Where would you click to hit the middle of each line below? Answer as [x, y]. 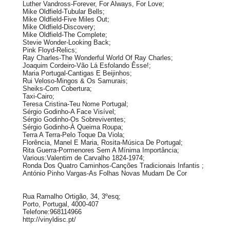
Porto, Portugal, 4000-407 [61, 204]
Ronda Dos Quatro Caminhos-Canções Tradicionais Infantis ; [113, 166]
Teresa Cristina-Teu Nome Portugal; [75, 104]
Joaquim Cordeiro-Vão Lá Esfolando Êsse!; [87, 65]
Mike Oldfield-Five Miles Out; [66, 19]
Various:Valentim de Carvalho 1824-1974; [84, 158]
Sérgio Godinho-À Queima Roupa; [73, 127]
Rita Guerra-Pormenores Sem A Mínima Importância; [101, 150]
